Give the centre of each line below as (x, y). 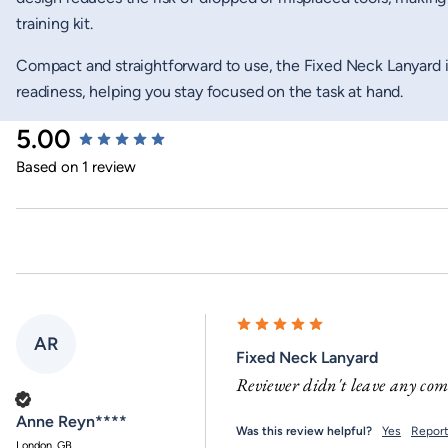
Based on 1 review (76, 166)
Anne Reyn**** (71, 421)
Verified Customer (82, 399)
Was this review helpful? (304, 430)
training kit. (54, 23)
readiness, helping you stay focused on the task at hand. (210, 91)
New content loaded (87, 132)
